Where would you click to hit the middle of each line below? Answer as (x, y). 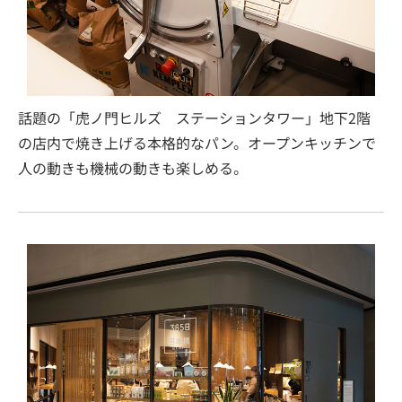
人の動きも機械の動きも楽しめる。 (133, 168)
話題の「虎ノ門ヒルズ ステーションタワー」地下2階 (194, 118)
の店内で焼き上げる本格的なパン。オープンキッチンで (197, 143)
